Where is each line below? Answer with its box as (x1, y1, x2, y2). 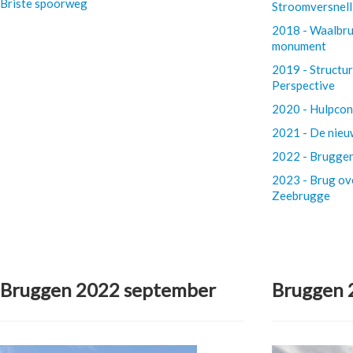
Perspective (271, 78, 335, 92)
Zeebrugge (271, 188, 330, 203)
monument (271, 39, 326, 53)
